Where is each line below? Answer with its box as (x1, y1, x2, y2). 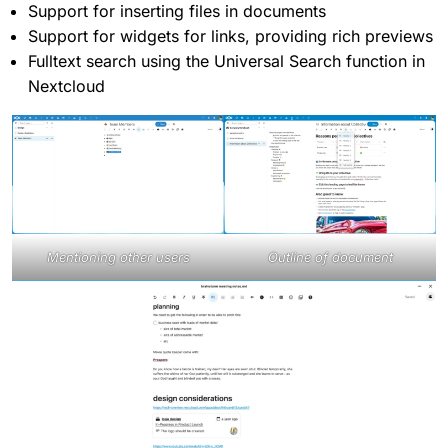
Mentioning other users (46, 249, 190, 266)
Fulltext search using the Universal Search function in (28, 51, 425, 72)
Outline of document (267, 249, 393, 266)
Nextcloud (28, 76, 105, 97)
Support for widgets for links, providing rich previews (28, 26, 433, 47)
